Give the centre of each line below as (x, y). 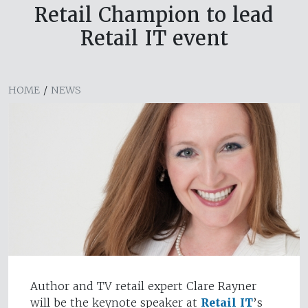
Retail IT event (154, 38)
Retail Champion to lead (154, 15)
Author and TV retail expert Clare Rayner (143, 286)
